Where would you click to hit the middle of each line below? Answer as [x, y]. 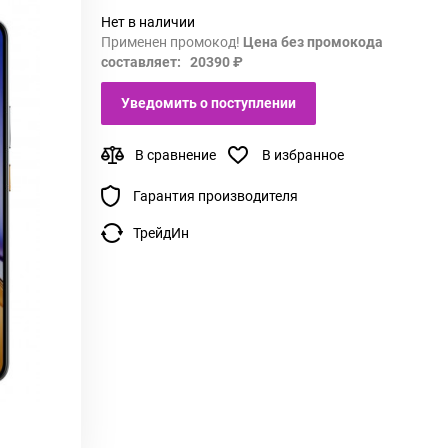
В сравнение [175, 154]
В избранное [303, 154]
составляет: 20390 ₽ [172, 61]
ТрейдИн [161, 232]
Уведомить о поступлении [208, 102]
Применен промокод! [172, 41]
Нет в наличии [148, 21]
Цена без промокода [313, 41]
